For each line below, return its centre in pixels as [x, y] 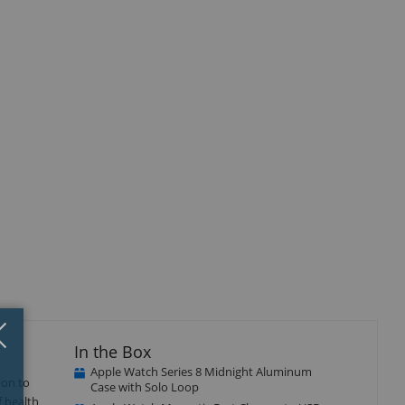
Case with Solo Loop [144, 386]
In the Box [112, 351]
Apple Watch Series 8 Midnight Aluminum [201, 371]
